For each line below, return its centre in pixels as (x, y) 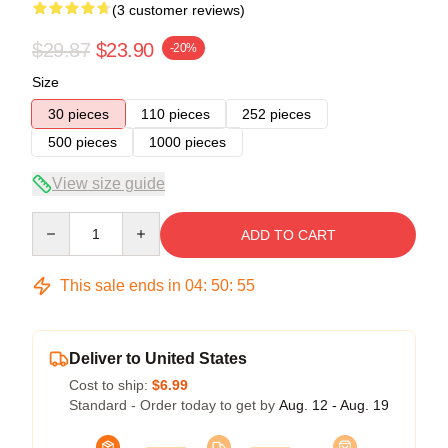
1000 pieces (187, 141)
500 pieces (82, 141)
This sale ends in (120, 285)
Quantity (57, 220)
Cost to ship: (110, 384)
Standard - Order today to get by (174, 404)
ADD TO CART (288, 234)
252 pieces (276, 113)
